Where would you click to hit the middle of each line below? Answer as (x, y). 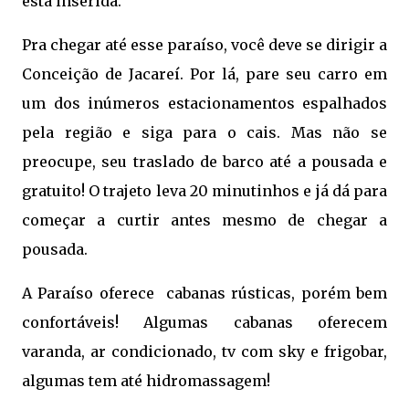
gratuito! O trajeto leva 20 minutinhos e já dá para (204, 191)
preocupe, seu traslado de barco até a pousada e (204, 162)
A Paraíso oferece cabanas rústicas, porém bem (204, 293)
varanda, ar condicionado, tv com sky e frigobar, (204, 351)
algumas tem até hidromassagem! (148, 381)
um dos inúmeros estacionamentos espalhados (204, 103)
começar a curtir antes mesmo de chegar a (204, 220)
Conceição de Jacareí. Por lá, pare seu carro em (204, 74)
